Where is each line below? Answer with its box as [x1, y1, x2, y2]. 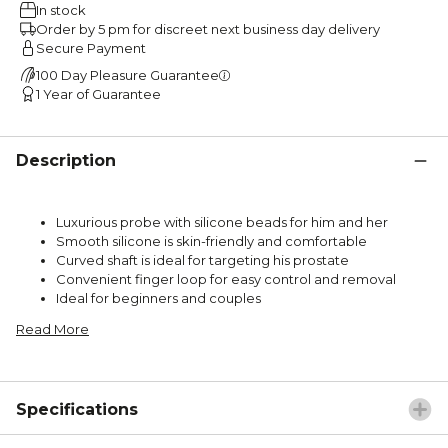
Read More [16, 320, 89, 337]
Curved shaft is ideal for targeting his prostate [56, 251, 349, 268]
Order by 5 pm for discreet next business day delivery [36, 20, 380, 37]
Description [16, 150, 116, 170]
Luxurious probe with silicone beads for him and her [56, 213, 388, 230]
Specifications [16, 399, 138, 419]
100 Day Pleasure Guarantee [36, 66, 219, 83]
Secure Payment [36, 39, 146, 56]
